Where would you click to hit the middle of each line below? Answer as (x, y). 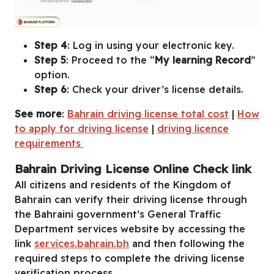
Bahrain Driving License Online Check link (133, 169)
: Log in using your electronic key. (151, 46)
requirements (49, 143)
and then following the (187, 244)
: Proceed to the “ (110, 60)
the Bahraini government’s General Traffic (118, 214)
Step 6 (50, 90)
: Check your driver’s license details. (155, 90)
